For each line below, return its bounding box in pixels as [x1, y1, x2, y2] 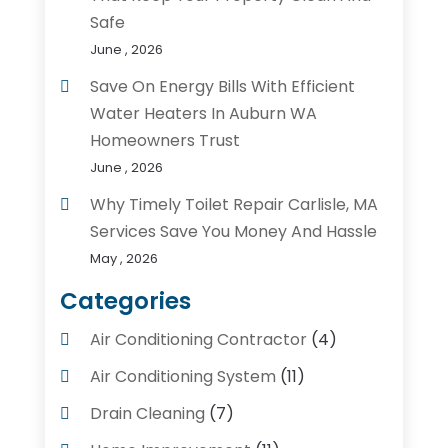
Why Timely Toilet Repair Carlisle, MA [89, 193, 378, 217]
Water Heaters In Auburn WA [89, 102, 317, 126]
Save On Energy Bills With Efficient [89, 75, 355, 99]
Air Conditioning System [89, 365, 276, 389]
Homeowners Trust [89, 129, 240, 153]
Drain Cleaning [89, 402, 205, 426]
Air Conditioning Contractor [89, 328, 307, 352]
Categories [59, 285, 191, 318]
